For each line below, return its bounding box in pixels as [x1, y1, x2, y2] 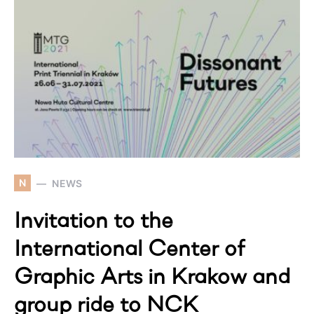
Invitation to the [14, 211, 173, 233]
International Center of [14, 239, 245, 261]
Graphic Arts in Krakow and [14, 267, 290, 289]
